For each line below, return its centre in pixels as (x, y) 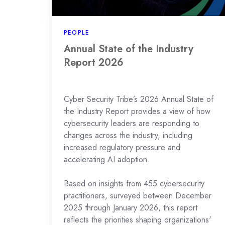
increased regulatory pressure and (122, 147)
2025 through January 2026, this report (131, 207)
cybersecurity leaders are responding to (132, 123)
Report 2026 (94, 62)
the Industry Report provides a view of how (137, 111)
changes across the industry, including (128, 135)
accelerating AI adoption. (107, 159)
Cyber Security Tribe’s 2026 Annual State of (139, 99)
